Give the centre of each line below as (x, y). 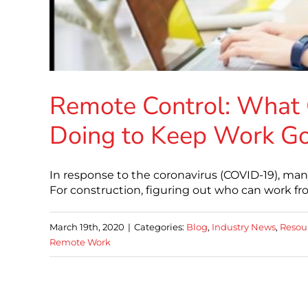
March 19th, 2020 (87, 227)
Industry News (244, 227)
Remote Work (80, 242)
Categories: (160, 227)
